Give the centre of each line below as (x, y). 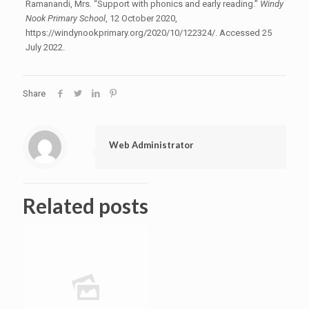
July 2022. (45, 48)
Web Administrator (151, 145)
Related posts (86, 206)
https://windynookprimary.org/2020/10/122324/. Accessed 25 (148, 33)
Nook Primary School (65, 19)
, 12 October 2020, (141, 19)
